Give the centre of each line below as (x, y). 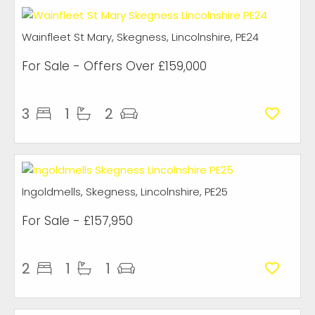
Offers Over (119, 66)
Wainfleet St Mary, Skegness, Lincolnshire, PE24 (140, 37)
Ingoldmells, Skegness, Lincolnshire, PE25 (125, 192)
